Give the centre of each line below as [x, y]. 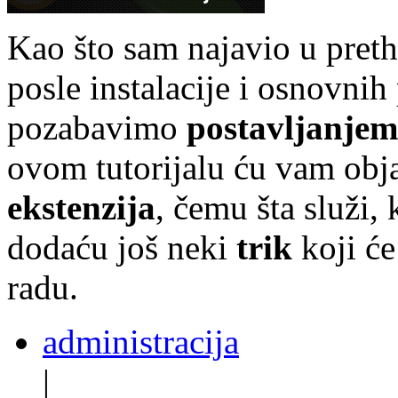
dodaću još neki [122, 247]
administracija [141, 341]
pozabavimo [97, 127]
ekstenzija [81, 207]
